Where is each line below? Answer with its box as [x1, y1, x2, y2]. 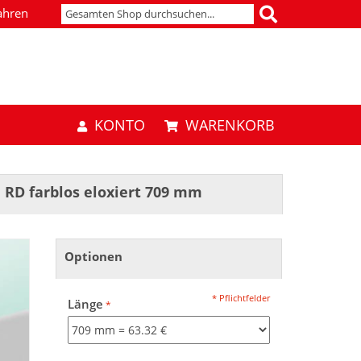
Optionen [64, 248, 122, 265]
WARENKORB [185, 115, 275, 135]
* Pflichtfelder [211, 292, 270, 304]
